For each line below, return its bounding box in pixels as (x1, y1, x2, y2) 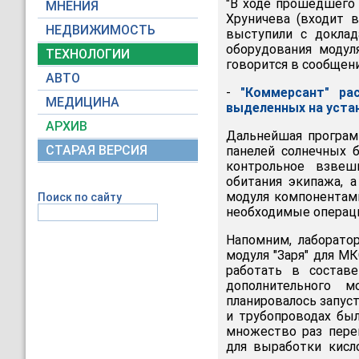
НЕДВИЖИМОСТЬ (46, 22, 155, 38)
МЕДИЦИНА (46, 95, 119, 110)
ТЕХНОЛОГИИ (46, 46, 130, 62)
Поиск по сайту (38, 191, 122, 204)
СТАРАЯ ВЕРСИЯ (46, 143, 147, 158)
